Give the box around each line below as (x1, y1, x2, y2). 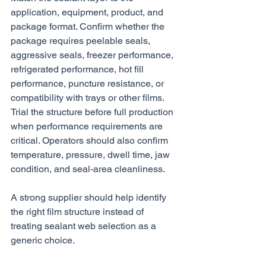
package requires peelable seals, (11, 35, 153, 46)
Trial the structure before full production (11, 106, 176, 118)
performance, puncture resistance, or (11, 78, 166, 89)
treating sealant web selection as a (11, 220, 159, 232)
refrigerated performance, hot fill (11, 64, 146, 75)
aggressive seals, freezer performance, (11, 49, 176, 61)
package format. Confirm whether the (11, 21, 167, 32)
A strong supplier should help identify (11, 192, 169, 203)
